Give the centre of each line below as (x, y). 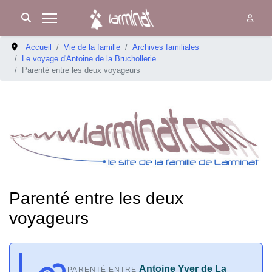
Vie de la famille (92, 47)
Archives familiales (166, 47)
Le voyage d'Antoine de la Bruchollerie (89, 59)
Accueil (39, 47)
